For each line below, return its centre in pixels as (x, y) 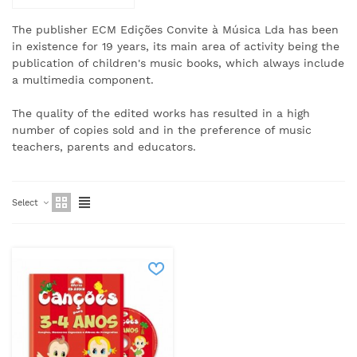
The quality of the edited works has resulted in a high (161, 113)
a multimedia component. (83, 79)
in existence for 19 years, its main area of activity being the (176, 46)
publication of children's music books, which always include (178, 63)
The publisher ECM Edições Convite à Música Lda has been (175, 29)
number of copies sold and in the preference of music (162, 129)
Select (27, 203)
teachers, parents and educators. (104, 146)
